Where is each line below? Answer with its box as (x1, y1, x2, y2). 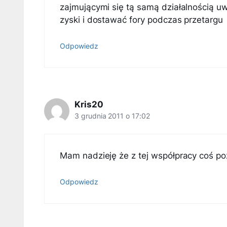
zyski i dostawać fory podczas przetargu (60, 15, 223, 25)
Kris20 (74, 99, 103, 109)
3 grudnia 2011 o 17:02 (74, 111, 150, 120)
